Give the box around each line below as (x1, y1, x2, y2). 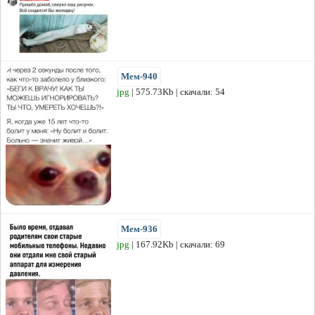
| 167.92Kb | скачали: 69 (129, 239, 225, 250)
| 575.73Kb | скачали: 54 (129, 86, 225, 98)
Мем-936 (121, 224, 157, 235)
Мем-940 (121, 71, 157, 82)
